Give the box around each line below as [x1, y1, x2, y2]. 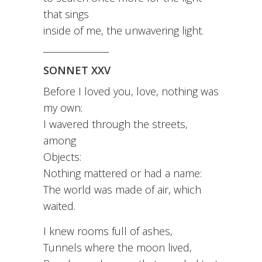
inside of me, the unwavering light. [43, 23, 204, 38]
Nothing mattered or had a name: [43, 166, 202, 181]
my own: [43, 101, 82, 115]
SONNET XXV [43, 63, 111, 78]
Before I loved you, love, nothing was [43, 84, 219, 99]
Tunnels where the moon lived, [43, 240, 192, 255]
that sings [43, 7, 89, 22]
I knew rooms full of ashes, [43, 224, 173, 239]
